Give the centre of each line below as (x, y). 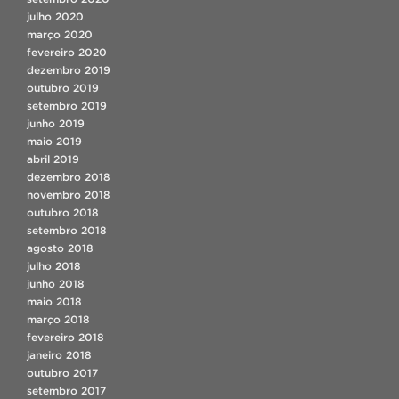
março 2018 (58, 319)
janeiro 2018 (59, 355)
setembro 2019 (67, 106)
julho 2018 (54, 266)
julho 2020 (55, 16)
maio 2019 (54, 141)
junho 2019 (56, 123)
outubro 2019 (63, 88)
